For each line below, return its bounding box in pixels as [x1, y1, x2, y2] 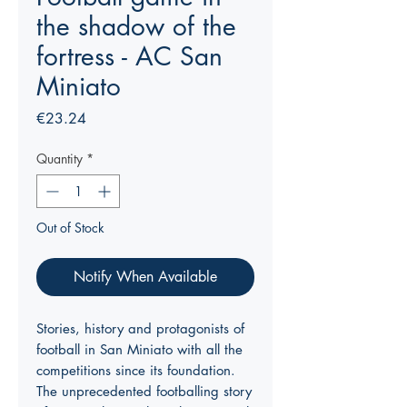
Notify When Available [74, 267, 217, 286]
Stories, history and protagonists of [36, 320, 244, 337]
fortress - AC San [36, 40, 223, 73]
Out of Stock [36, 219, 104, 236]
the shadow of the [36, 10, 236, 43]
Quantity [36, 150, 83, 167]
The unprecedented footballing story [36, 382, 252, 400]
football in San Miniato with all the [36, 341, 243, 358]
